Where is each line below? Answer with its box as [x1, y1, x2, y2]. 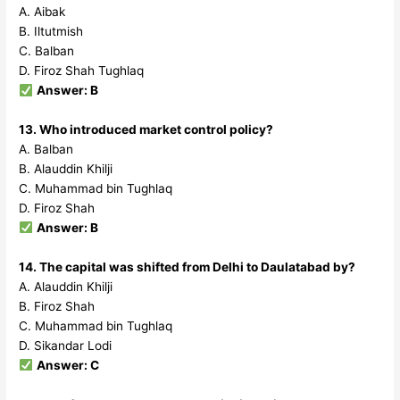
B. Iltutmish [19, 24, 84, 39]
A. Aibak [19, 4, 66, 20]
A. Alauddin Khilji [19, 279, 113, 294]
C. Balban [19, 44, 75, 59]
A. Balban [19, 142, 74, 157]
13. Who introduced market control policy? [19, 122, 274, 137]
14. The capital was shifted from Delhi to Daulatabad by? [19, 259, 356, 274]
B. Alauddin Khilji [19, 162, 113, 177]
